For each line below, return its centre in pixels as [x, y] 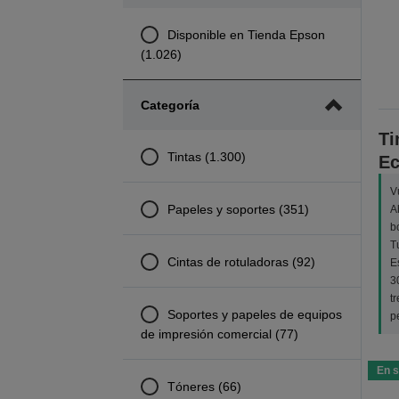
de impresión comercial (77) [219, 334]
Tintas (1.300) [206, 156]
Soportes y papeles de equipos [254, 314]
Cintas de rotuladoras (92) [241, 261]
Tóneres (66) [204, 386]
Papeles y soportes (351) [238, 209]
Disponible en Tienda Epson [246, 34]
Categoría [170, 105]
